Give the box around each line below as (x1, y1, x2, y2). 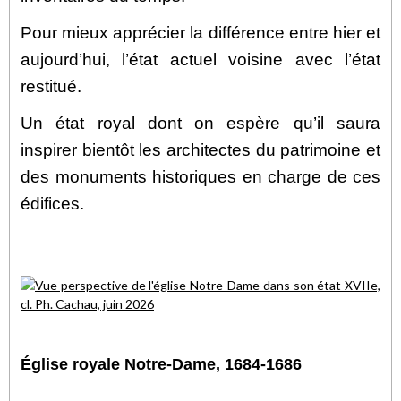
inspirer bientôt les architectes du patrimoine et (21, 141, 380, 159)
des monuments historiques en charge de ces (21, 167, 380, 186)
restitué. (21, 77, 81, 96)
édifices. (21, 194, 84, 213)
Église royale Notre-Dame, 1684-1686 (21, 355, 302, 373)
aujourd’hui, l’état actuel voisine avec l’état (21, 50, 380, 69)
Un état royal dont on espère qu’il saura (21, 114, 380, 132)
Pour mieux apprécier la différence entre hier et (21, 23, 380, 42)
